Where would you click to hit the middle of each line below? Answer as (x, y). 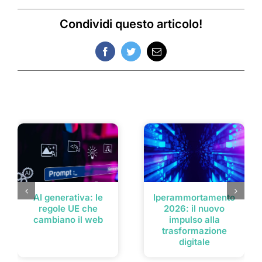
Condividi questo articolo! (131, 24)
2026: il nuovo (194, 209)
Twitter (143, 55)
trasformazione (194, 231)
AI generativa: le (68, 198)
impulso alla (194, 220)
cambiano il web (68, 220)
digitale (194, 242)
